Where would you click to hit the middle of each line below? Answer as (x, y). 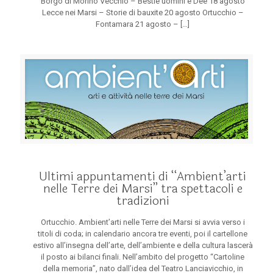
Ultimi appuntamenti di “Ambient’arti (143, 177)
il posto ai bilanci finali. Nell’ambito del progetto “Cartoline (143, 257)
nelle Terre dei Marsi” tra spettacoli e (143, 189)
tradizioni (143, 201)
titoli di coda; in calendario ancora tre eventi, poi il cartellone (143, 234)
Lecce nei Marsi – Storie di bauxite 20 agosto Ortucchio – (143, 12)
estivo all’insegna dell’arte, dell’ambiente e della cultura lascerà (143, 246)
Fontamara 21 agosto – (137, 24)
